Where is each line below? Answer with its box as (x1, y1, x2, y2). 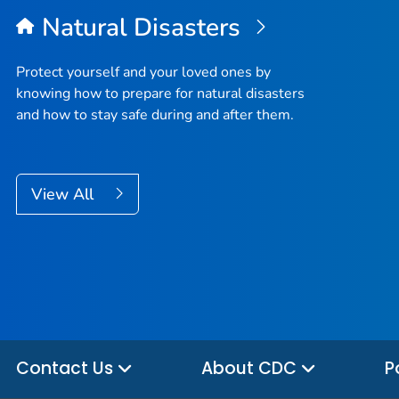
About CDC (201, 356, 301, 381)
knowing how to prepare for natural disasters (16, 84, 305, 104)
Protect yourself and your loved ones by (16, 62, 271, 83)
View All (31, 183, 98, 206)
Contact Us (16, 356, 118, 381)
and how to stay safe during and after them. (16, 105, 294, 126)
